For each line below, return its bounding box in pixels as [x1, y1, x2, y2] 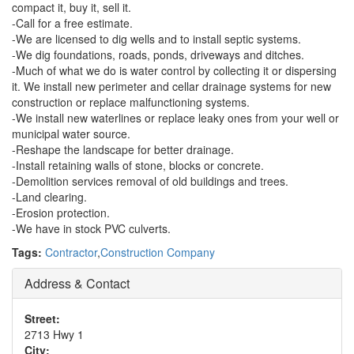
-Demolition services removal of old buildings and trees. [12, 173, 288, 189]
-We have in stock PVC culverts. [12, 220, 171, 236]
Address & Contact [24, 274, 130, 292]
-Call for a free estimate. [12, 15, 133, 31]
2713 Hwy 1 [24, 326, 84, 342]
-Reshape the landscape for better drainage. [12, 141, 234, 157]
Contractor [45, 244, 97, 260]
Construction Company [100, 244, 215, 260]
